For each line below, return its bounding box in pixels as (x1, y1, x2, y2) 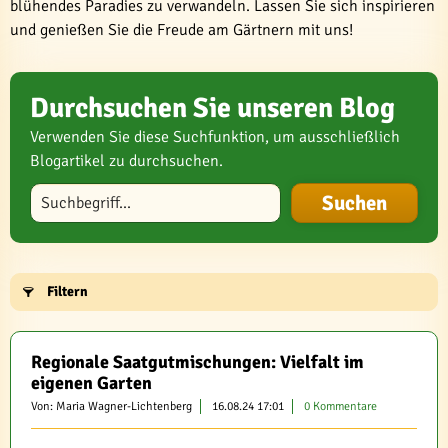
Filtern (47, 283, 88, 300)
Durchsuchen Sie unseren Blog (30, 91, 395, 125)
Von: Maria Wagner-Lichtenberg (31, 399, 192, 414)
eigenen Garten (31, 372, 152, 394)
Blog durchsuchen (29, 182, 137, 199)
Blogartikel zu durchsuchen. (30, 151, 223, 171)
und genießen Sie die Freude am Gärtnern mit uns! (10, 20, 353, 40)
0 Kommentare (304, 399, 377, 414)
